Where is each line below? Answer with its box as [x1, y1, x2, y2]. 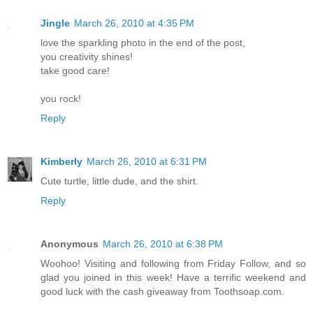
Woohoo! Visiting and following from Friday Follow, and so [41, 258, 306, 270]
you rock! [41, 93, 81, 105]
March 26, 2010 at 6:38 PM [103, 238, 223, 250]
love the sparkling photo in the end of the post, [41, 37, 245, 49]
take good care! [41, 65, 110, 77]
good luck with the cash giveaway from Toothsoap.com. [41, 286, 284, 298]
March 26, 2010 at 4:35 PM [74, 17, 194, 29]
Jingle [41, 17, 70, 29]
